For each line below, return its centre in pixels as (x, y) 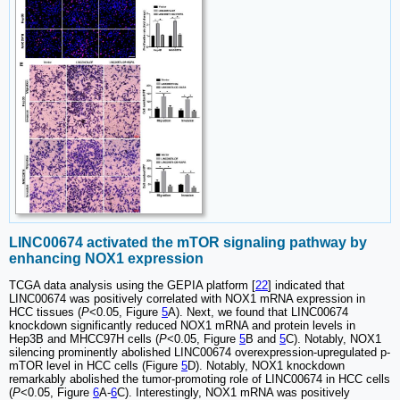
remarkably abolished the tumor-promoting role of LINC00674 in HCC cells (200, 379)
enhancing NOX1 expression (106, 258)
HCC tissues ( (45, 312)
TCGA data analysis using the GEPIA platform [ (132, 286)
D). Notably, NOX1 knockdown (266, 366)
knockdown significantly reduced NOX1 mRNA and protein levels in (182, 326)
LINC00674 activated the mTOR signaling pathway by (188, 242)
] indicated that (306, 286)
